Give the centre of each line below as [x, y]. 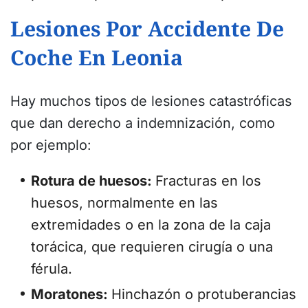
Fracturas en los [208, 181]
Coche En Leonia [97, 58]
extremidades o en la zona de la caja [151, 225]
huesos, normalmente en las [124, 203]
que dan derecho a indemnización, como [143, 123]
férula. [52, 269]
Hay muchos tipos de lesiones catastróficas [151, 101]
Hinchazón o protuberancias [204, 295]
